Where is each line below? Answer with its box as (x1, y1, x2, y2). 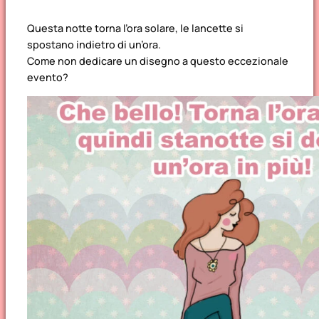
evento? (27, 70, 68, 85)
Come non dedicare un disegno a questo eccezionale (27, 54, 288, 68)
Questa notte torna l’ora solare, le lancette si (27, 21, 244, 36)
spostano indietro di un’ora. (27, 38, 161, 52)
